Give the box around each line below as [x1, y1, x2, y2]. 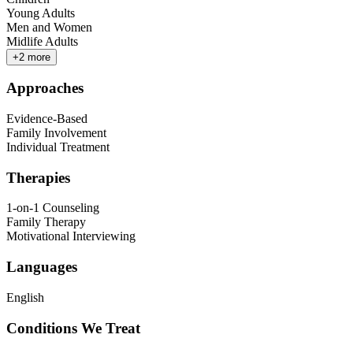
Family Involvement [6, 126, 106, 140]
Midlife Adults [6, 34, 78, 48]
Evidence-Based [6, 112, 87, 126]
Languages [6, 258, 77, 276]
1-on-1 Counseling [6, 201, 99, 215]
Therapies [6, 169, 70, 186]
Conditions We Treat [6, 319, 140, 336]
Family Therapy [6, 215, 86, 229]
